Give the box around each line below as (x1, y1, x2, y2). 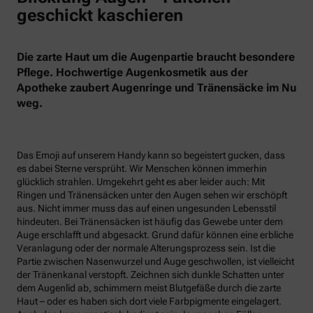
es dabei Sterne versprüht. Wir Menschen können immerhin (17, 163, 267, 175)
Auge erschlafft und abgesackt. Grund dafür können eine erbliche (17, 229, 293, 241)
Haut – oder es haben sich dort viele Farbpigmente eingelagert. (17, 296, 282, 307)
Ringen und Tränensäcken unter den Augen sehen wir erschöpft (17, 189, 287, 201)
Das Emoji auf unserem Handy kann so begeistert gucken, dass (17, 150, 285, 161)
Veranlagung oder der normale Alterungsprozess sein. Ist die (17, 242, 275, 254)
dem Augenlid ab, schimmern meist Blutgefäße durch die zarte (17, 282, 281, 294)
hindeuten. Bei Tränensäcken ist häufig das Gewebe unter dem (17, 216, 283, 228)
